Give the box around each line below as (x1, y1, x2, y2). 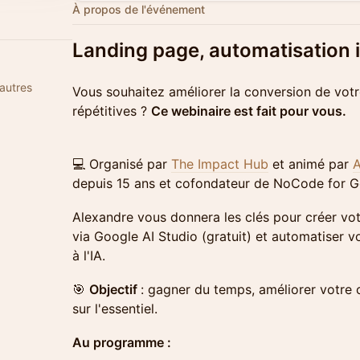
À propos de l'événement (72, 2, 205, 16)
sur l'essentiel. (72, 301, 157, 317)
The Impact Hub (171, 156, 268, 172)
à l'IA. (72, 247, 105, 264)
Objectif (89, 281, 141, 297)
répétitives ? (72, 103, 151, 119)
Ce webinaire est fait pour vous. (151, 103, 346, 119)
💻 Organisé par (72, 156, 171, 172)
